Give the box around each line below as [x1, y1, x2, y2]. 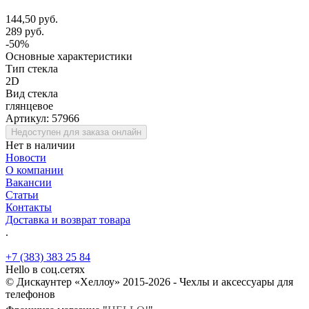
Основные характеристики [6, 50, 132, 62]
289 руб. [6, 25, 44, 37]
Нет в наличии [6, 139, 75, 151]
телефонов [6, 288, 55, 300]
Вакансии [6, 176, 52, 188]
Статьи [6, 188, 39, 201]
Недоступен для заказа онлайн [11, 126, 141, 137]
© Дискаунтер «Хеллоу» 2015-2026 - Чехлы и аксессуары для [6, 275, 293, 288]
